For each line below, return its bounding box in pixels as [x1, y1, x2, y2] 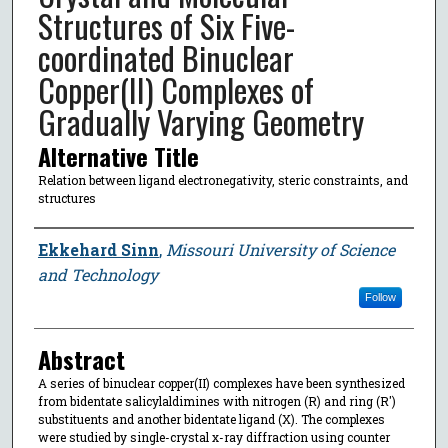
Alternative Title [37, 137, 199, 174]
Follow [364, 290, 396, 303]
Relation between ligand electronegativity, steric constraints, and [37, 171, 408, 188]
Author [33, 228, 92, 265]
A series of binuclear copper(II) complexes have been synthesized [37, 374, 405, 391]
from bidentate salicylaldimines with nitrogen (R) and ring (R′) [37, 392, 396, 409]
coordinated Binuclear [37, 33, 294, 81]
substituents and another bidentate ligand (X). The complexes [37, 410, 385, 427]
